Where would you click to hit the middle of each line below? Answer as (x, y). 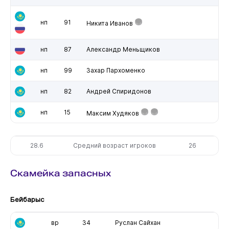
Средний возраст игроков (115, 145)
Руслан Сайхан (138, 222)
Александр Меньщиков (123, 49)
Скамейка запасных (60, 173)
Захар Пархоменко (116, 70)
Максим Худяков (112, 113)
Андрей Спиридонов (119, 91)
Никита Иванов (109, 23)
